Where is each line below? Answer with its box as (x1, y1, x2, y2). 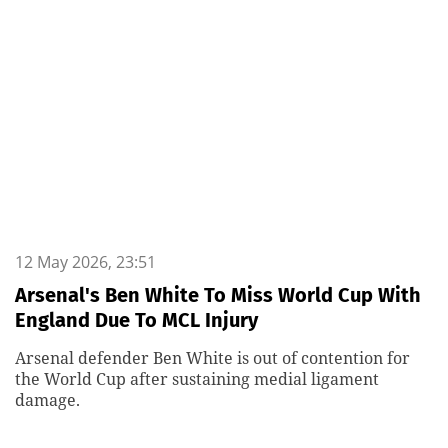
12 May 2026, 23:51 (15, 251, 156, 273)
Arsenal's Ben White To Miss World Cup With (15, 283, 421, 307)
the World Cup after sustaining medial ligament (15, 368, 379, 390)
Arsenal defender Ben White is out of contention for (15, 347, 410, 369)
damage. (15, 389, 80, 411)
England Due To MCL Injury (15, 308, 258, 332)
